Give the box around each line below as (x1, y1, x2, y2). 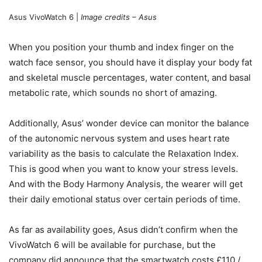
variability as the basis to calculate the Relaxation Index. (9, 147, 239, 159)
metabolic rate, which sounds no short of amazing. (9, 87, 217, 98)
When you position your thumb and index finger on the (9, 41, 234, 53)
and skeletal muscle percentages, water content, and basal (9, 71, 251, 83)
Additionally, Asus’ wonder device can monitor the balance (9, 117, 249, 129)
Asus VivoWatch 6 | (9, 12, 78, 22)
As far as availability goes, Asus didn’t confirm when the (9, 223, 238, 235)
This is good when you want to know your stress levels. (9, 163, 238, 174)
